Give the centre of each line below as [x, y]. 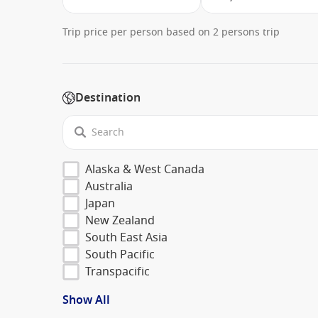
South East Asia [126, 237]
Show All [86, 300]
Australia [109, 186]
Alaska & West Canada [145, 169]
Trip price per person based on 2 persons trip [171, 33]
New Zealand [120, 220]
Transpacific [117, 272]
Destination [108, 98]
